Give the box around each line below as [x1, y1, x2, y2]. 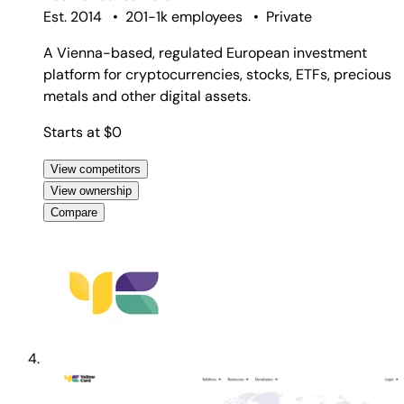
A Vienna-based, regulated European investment [43, 42, 367, 62]
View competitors [50, 161, 141, 176]
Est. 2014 [43, 6, 102, 26]
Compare [50, 205, 97, 219]
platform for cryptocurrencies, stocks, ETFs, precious [43, 64, 391, 84]
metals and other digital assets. [43, 86, 251, 106]
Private [266, 6, 312, 26]
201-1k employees [125, 6, 243, 26]
